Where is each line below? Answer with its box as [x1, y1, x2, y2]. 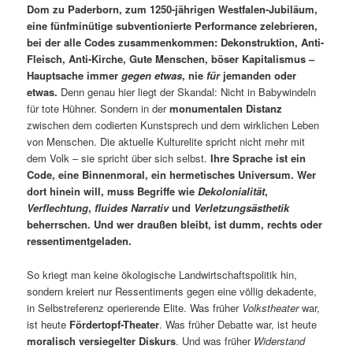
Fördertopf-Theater [69, 316, 160, 332]
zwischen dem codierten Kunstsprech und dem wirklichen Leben [27, 117, 320, 133]
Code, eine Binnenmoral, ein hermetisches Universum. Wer [27, 167, 317, 183]
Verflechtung [27, 200, 89, 216]
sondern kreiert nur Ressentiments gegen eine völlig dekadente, [27, 283, 318, 299]
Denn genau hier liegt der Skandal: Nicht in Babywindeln [58, 84, 317, 100]
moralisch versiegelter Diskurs [27, 333, 176, 348]
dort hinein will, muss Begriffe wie [27, 184, 199, 199]
